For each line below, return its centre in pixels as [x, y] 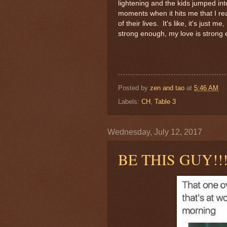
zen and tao [167, 88]
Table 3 [165, 101]
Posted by [134, 88]
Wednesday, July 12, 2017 [155, 132]
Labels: [130, 101]
